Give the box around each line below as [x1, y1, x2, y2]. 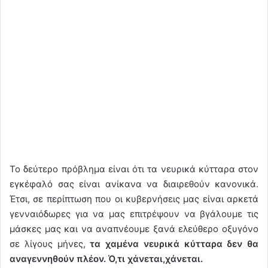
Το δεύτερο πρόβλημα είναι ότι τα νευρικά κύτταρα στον [10, 163, 258, 175]
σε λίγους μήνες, [10, 237, 90, 249]
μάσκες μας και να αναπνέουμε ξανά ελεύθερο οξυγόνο [10, 223, 258, 234]
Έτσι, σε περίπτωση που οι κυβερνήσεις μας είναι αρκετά [10, 193, 258, 205]
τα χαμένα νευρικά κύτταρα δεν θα [90, 237, 258, 249]
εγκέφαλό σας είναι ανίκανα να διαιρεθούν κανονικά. [10, 178, 258, 190]
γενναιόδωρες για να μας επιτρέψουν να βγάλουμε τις [10, 208, 258, 220]
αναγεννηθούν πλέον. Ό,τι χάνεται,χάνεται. [10, 252, 203, 264]
